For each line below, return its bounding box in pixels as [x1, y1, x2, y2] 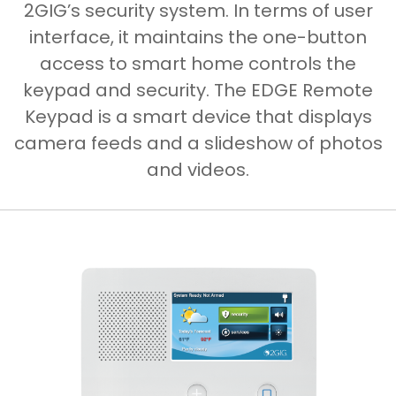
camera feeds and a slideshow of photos [13, 130, 383, 156]
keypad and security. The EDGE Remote [23, 77, 373, 103]
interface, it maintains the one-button [29, 24, 367, 49]
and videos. [147, 156, 249, 182]
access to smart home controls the [40, 50, 356, 76]
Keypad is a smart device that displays [24, 103, 372, 129]
